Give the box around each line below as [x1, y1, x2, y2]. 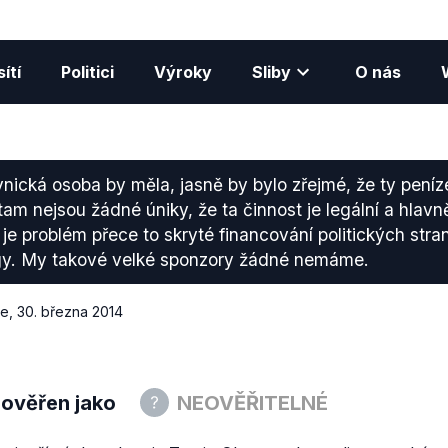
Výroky [153, 62, 212, 82]
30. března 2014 [16, 303, 123, 320]
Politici [60, 62, 114, 82]
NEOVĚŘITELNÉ [176, 390, 328, 415]
